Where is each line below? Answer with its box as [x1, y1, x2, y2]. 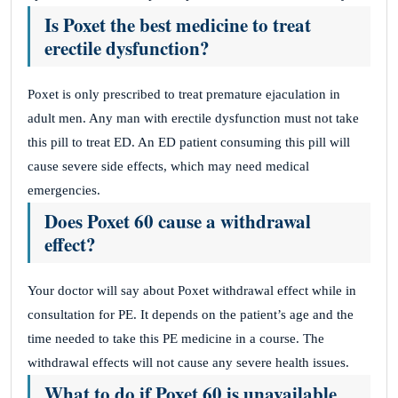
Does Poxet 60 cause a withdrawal [44, 208, 311, 235]
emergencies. [28, 183, 100, 197]
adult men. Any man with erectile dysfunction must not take [28, 111, 359, 125]
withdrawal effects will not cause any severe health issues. [28, 355, 349, 370]
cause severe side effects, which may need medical [28, 159, 309, 173]
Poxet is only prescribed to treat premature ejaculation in [28, 87, 340, 101]
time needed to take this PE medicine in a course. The [28, 331, 324, 346]
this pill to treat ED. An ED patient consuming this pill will [28, 135, 350, 149]
